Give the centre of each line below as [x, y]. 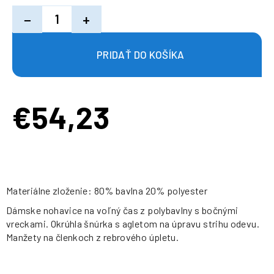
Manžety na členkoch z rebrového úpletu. [93, 237]
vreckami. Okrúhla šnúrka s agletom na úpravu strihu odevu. [133, 224]
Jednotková [36, 123]
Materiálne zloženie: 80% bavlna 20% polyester [107, 191]
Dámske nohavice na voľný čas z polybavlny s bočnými [122, 210]
